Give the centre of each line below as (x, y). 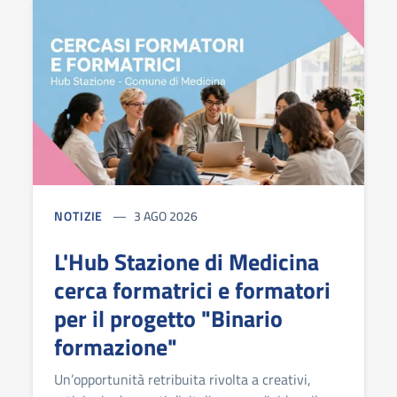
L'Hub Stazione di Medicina (187, 261)
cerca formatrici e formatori (192, 290)
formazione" (116, 346)
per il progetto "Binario (168, 318)
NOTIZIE (79, 215)
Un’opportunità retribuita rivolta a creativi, (183, 379)
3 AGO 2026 (166, 215)
